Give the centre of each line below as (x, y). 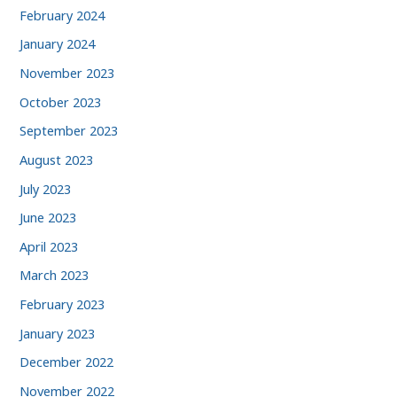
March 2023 (54, 275)
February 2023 (62, 304)
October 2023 (61, 101)
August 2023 (57, 159)
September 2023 (69, 131)
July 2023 (46, 188)
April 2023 (49, 246)
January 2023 (58, 333)
